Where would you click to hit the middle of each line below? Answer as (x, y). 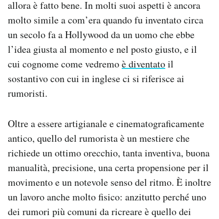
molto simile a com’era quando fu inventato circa (106, 20)
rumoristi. (28, 93)
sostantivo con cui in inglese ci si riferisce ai (96, 79)
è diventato (143, 64)
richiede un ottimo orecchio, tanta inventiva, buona (109, 153)
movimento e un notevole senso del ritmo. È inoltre (109, 182)
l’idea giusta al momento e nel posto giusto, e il (102, 49)
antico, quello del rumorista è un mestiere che (99, 138)
